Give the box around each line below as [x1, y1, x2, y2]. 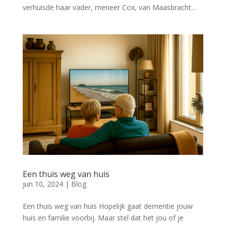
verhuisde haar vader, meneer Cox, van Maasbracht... [22, 3, 196, 13]
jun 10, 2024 [22, 179, 63, 189]
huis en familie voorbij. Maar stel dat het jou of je [22, 213, 184, 223]
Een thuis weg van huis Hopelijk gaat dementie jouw [22, 201, 193, 211]
